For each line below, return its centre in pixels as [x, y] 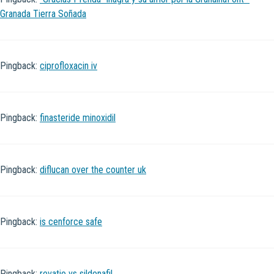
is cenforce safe [71, 222]
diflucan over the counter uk [93, 170]
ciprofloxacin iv [68, 66]
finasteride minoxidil [78, 118]
